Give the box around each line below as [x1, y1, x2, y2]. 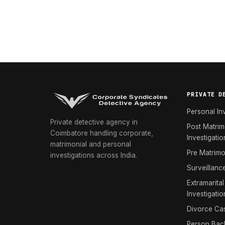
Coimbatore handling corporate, [50, 129, 153, 137]
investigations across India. [50, 151, 137, 159]
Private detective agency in [50, 118, 138, 126]
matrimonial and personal [50, 140, 131, 148]
